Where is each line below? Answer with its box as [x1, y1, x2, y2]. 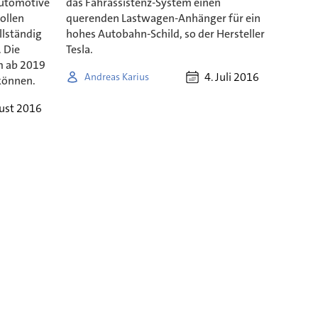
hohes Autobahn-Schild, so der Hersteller [65, 26, 265, 42]
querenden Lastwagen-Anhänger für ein [65, 11, 261, 26]
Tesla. [65, 42, 93, 57]
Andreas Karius [84, 70, 149, 83]
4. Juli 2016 [204, 70, 259, 85]
